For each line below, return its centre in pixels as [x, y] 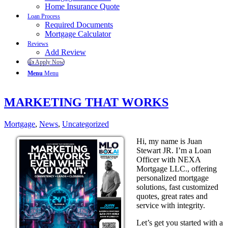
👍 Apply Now [46, 62]
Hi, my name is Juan [169, 141]
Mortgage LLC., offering [177, 168]
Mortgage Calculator [78, 34]
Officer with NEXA [168, 159]
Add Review [65, 52]
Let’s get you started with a [180, 222]
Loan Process [44, 16]
